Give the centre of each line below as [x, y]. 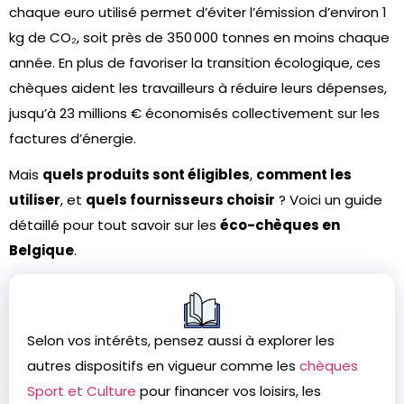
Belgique [41, 250]
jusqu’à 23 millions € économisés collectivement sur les [194, 113]
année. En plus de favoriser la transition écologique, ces [195, 63]
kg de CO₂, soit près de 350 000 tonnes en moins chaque [199, 37]
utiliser [35, 200]
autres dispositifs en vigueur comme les [163, 366]
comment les [304, 174]
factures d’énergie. [73, 138]
